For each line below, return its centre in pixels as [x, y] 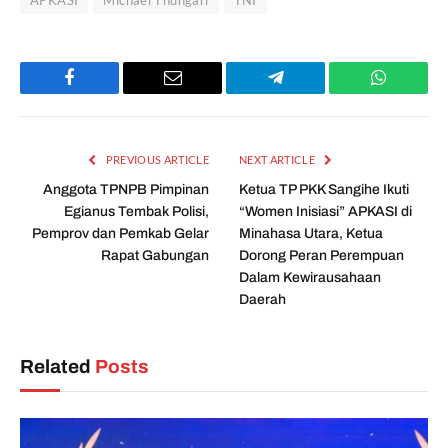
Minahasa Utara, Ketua [311, 233]
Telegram [308, 92]
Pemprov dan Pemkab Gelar [120, 233]
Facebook [103, 92]
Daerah [262, 299]
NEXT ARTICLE [278, 159]
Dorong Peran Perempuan [321, 255]
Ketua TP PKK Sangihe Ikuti [324, 189]
